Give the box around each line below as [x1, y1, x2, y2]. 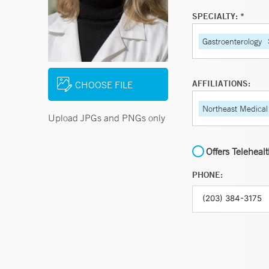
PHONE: [192, 169, 223, 180]
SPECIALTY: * [192, 11, 244, 22]
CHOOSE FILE [75, 78, 133, 91]
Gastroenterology [202, 35, 262, 47]
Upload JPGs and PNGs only [48, 112, 165, 124]
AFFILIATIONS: [192, 78, 250, 89]
